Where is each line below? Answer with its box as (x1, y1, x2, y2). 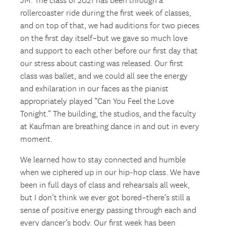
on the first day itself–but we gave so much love (20, 34, 188, 44)
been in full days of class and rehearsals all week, (20, 181, 190, 191)
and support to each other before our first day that (20, 46, 198, 56)
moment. (20, 135, 53, 145)
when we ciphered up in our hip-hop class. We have (20, 168, 200, 178)
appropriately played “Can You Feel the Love (20, 97, 175, 107)
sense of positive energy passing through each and (20, 206, 197, 216)
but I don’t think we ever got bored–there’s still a (20, 193, 191, 203)
